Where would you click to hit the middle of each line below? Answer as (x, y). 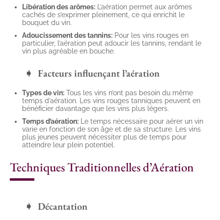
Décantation (63, 206)
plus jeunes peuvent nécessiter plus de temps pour (104, 137)
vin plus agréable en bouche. (69, 51)
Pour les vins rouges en (151, 35)
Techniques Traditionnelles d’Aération (102, 167)
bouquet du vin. (47, 22)
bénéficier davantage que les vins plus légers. (96, 108)
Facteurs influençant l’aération (99, 73)
